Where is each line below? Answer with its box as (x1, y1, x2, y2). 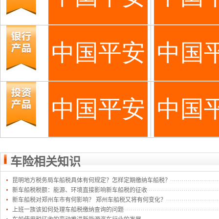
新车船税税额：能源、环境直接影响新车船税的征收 (12, 187, 147, 194)
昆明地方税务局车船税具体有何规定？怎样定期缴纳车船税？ (12, 177, 171, 184)
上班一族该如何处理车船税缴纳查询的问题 (12, 206, 124, 213)
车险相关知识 (10, 155, 81, 168)
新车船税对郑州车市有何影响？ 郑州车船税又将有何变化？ (12, 197, 166, 203)
